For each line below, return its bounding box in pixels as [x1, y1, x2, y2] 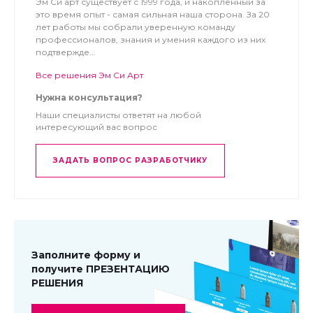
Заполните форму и [31, 249, 140, 261]
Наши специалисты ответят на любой [36, 110, 201, 120]
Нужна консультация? [36, 92, 143, 103]
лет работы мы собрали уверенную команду [36, 22, 235, 32]
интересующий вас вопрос [36, 122, 157, 132]
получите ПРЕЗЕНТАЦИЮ [31, 263, 170, 275]
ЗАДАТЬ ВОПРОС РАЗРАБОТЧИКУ [53, 156, 208, 165]
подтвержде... [36, 47, 96, 57]
